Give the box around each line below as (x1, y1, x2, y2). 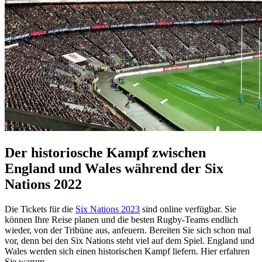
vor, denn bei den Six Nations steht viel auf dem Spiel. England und (5, 236, 254, 246)
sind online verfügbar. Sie (140, 204, 236, 215)
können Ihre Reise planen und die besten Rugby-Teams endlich (5, 215, 238, 225)
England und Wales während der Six (5, 161, 223, 177)
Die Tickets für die (5, 204, 75, 215)
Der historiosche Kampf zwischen (5, 145, 206, 161)
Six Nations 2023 (75, 204, 140, 215)
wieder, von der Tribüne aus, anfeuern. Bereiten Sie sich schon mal (5, 225, 251, 236)
